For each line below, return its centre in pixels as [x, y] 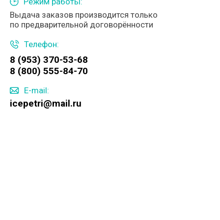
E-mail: [37, 90]
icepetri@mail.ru [46, 103]
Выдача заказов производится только [84, 15]
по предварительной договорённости [82, 25]
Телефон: [41, 44]
